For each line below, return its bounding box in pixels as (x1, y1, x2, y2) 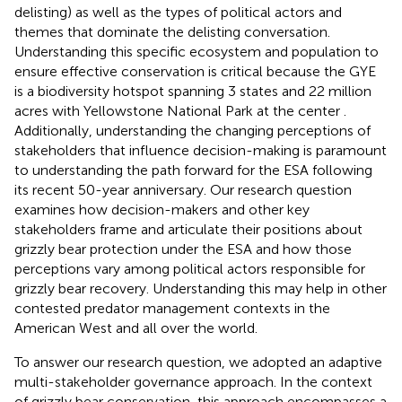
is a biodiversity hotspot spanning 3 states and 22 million (14, 82, 371, 100)
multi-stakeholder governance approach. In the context (14, 372, 372, 390)
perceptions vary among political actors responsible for (14, 259, 365, 277)
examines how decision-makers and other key (14, 200, 310, 218)
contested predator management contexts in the (14, 299, 330, 317)
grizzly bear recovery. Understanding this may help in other (14, 279, 387, 297)
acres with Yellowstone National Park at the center (14, 101, 344, 119)
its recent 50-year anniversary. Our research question (14, 180, 352, 198)
